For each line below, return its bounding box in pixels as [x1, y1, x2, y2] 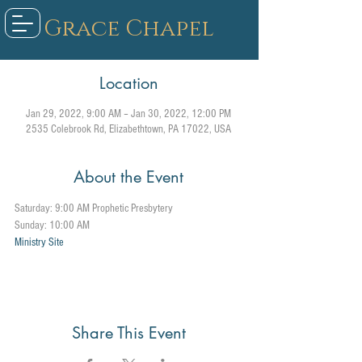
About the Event [74, 166, 183, 187]
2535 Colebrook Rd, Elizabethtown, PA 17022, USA [26, 123, 231, 136]
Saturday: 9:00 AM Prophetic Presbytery [15, 202, 173, 215]
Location [99, 73, 158, 94]
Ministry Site [15, 236, 64, 249]
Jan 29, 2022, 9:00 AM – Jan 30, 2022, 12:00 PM [26, 107, 231, 120]
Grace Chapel [43, 14, 214, 44]
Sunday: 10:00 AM [15, 219, 90, 232]
